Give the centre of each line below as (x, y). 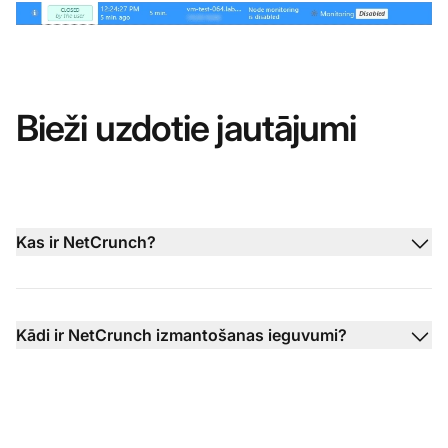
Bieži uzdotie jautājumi (186, 128)
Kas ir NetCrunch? (86, 242)
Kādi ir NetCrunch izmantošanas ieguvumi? (181, 335)
